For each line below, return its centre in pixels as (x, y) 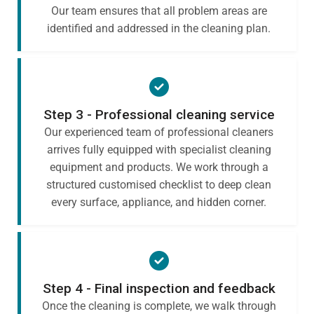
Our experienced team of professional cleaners (159, 132)
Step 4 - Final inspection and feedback (159, 288)
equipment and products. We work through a (159, 167)
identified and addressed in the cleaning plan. (159, 28)
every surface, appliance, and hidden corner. (159, 202)
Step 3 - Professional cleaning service (159, 114)
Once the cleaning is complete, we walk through (159, 306)
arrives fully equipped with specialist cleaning (159, 149)
